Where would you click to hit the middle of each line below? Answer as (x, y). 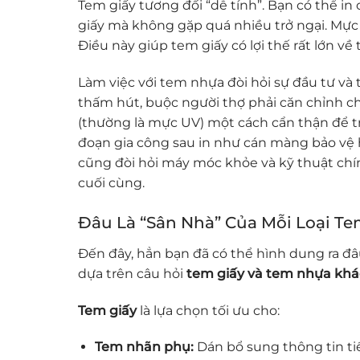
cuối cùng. (111, 182)
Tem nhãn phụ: (144, 347)
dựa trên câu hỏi (132, 273)
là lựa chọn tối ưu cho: (208, 310)
